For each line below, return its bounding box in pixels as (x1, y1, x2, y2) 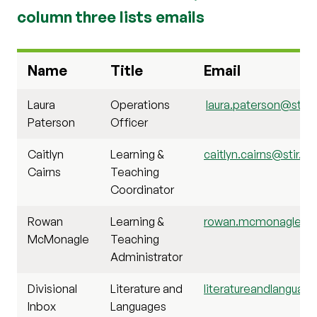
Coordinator (110, 182, 174, 197)
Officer (110, 115, 148, 129)
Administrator (110, 249, 183, 264)
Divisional (28, 281, 77, 296)
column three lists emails (17, 6, 204, 26)
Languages (110, 299, 168, 313)
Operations (110, 97, 170, 112)
